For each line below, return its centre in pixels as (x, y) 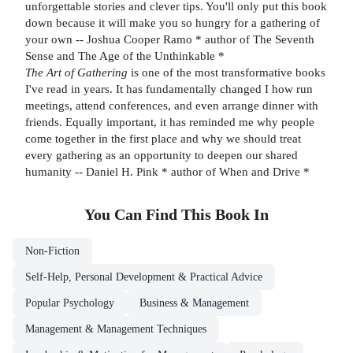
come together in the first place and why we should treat (163, 139)
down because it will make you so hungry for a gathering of (173, 23)
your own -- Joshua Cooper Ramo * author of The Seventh (170, 39)
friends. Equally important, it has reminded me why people (170, 122)
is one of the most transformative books (227, 72)
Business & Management (194, 303)
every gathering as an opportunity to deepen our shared (162, 155)
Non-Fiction (52, 251)
